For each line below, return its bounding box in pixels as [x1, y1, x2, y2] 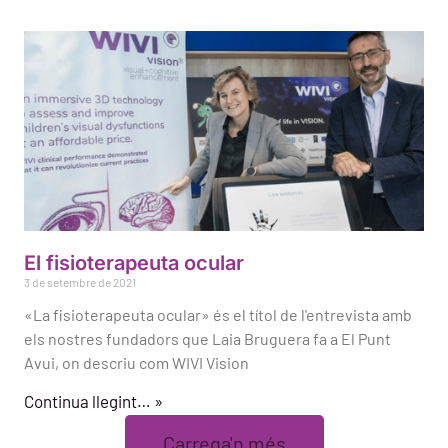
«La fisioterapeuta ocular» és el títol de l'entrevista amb [24, 305, 412, 325]
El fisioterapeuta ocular [24, 251, 244, 276]
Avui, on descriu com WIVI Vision [24, 353, 249, 373]
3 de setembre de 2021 [24, 275, 136, 290]
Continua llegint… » [24, 391, 163, 412]
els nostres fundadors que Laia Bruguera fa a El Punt [24, 329, 391, 349]
